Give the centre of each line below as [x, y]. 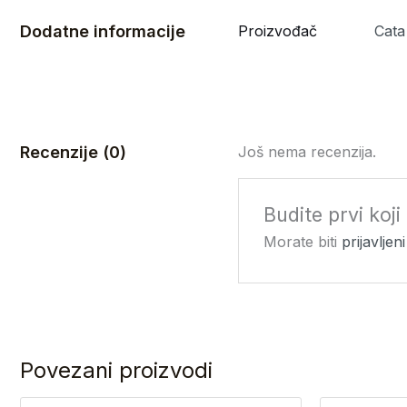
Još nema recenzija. [307, 151]
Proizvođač [278, 30]
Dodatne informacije [103, 30]
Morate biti [302, 241]
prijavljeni [373, 241]
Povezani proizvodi [116, 371]
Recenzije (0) [73, 151]
